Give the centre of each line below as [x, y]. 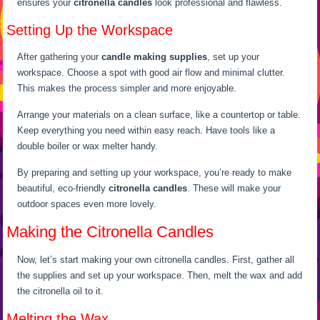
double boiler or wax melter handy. [88, 146]
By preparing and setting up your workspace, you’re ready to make [155, 173]
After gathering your [60, 57]
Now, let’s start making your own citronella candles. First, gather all [156, 260]
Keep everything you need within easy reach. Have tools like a [146, 131]
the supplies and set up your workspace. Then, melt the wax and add [160, 276]
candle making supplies [155, 57]
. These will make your [234, 189]
